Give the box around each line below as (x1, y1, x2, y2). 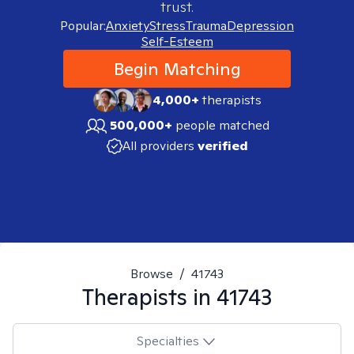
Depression (227, 17, 294, 34)
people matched (175, 117, 269, 134)
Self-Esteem (141, 33, 213, 50)
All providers (122, 137, 194, 154)
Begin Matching (113, 58, 241, 80)
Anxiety (106, 17, 149, 34)
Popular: (60, 17, 106, 34)
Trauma (186, 17, 227, 34)
